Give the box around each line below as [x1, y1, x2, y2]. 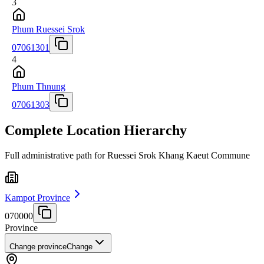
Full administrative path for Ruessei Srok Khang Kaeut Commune [5, 150, 250, 161]
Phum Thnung [12, 81, 65, 91]
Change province [9, 242, 67, 252]
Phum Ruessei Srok [12, 24, 85, 34]
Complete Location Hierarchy [5, 123, 187, 138]
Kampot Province [5, 193, 70, 203]
